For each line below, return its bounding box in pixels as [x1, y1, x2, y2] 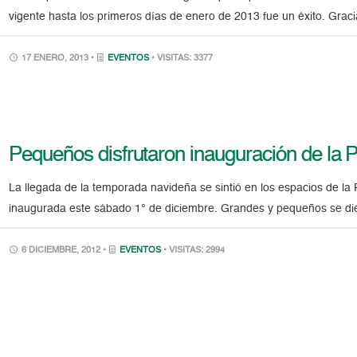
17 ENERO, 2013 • [19, 54, 97, 64]
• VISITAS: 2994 [163, 246, 226, 256]
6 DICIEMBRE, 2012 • [19, 246, 109, 256]
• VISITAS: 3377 [151, 54, 214, 64]
